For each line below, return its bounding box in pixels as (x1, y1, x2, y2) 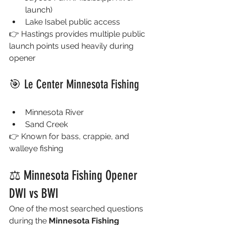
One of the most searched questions (9, 204, 145, 213)
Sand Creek (25, 120, 68, 129)
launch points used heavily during (9, 41, 136, 51)
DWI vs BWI (9, 186, 58, 201)
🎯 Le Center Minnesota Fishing (9, 77, 139, 91)
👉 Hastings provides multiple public (9, 29, 147, 39)
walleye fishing (9, 144, 63, 153)
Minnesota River (25, 107, 84, 117)
